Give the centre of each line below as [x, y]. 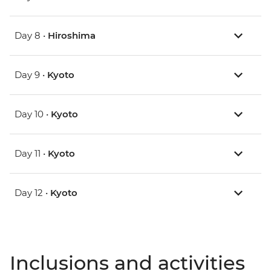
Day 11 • [31, 153]
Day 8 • [31, 35]
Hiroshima [72, 35]
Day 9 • [31, 74]
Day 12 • [32, 192]
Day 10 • [33, 114]
